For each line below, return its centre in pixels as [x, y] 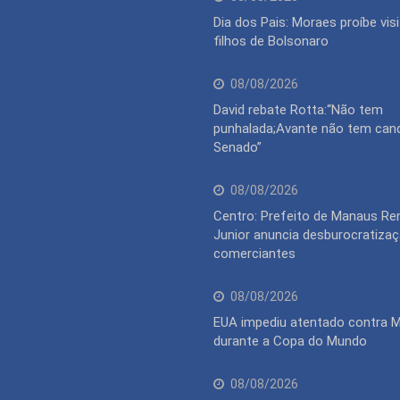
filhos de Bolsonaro [271, 41]
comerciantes [254, 253]
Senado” [237, 147]
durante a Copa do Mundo [290, 341]
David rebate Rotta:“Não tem [298, 109]
